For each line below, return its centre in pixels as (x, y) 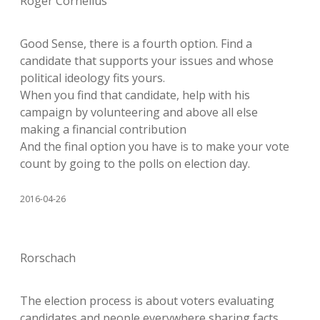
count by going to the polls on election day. (135, 163)
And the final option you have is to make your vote (155, 146)
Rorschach (48, 257)
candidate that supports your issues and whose (147, 60)
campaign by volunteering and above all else (139, 112)
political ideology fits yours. (92, 77)
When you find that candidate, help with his (135, 95)
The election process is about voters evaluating (147, 300)
